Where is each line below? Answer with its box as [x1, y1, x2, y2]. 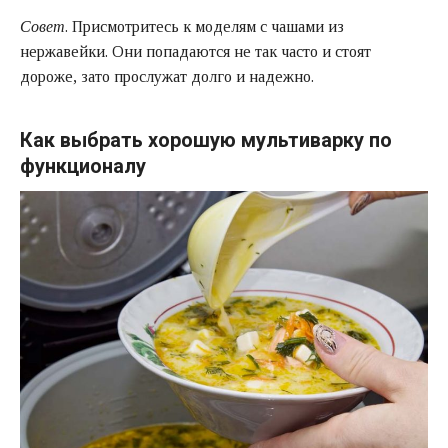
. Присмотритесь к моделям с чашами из [65, 17, 344, 35]
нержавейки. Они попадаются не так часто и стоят [20, 42, 371, 60]
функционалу [20, 153, 146, 178]
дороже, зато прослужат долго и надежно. [20, 67, 314, 85]
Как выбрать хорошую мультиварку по [20, 127, 392, 152]
